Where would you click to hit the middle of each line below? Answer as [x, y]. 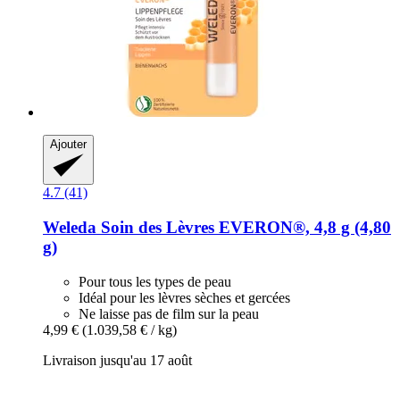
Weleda [70, 227]
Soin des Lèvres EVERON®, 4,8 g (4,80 [244, 227]
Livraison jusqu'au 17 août [117, 360]
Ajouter [68, 145]
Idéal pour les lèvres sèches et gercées [184, 297]
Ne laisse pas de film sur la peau [169, 313]
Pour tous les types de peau [155, 281]
